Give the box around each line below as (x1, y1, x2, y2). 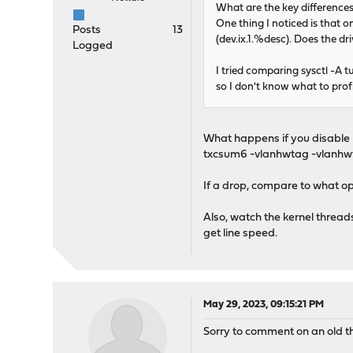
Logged (72, 40, 113, 53)
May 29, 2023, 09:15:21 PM (203, 299, 325, 310)
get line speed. (203, 228, 278, 240)
